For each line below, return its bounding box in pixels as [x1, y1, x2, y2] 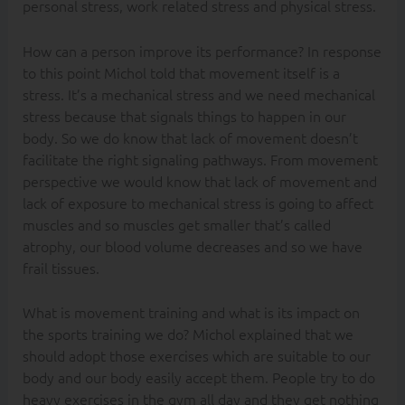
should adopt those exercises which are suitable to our [22, 345, 371, 366]
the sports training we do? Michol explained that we [22, 324, 353, 344]
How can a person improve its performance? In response [22, 40, 381, 61]
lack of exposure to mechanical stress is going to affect [22, 192, 373, 212]
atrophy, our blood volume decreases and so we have [22, 235, 363, 256]
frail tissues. [22, 257, 99, 278]
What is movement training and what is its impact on [22, 302, 360, 323]
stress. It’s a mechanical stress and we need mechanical [22, 83, 375, 104]
